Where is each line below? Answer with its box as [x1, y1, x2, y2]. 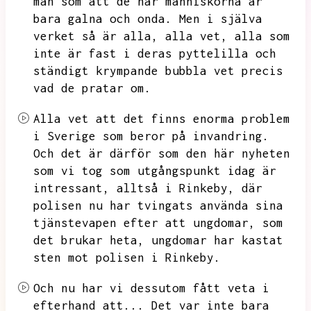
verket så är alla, [33, 29, 158, 43]
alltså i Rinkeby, [117, 181, 235, 195]
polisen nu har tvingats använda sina [33, 199, 283, 212]
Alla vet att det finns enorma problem [33, 112, 290, 126]
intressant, [33, 181, 110, 195]
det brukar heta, [33, 233, 144, 247]
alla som [235, 29, 290, 43]
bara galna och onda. [33, 12, 172, 26]
